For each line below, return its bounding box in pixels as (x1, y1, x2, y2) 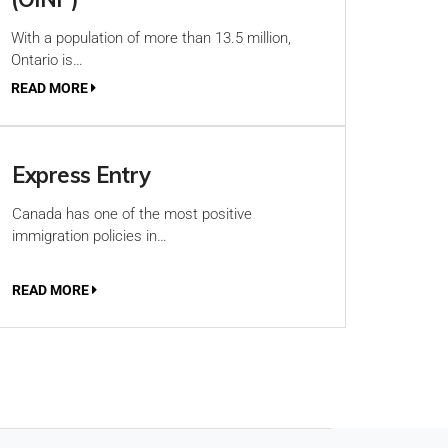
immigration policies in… (12, 227, 167, 245)
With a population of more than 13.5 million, (11, 29, 291, 47)
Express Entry (12, 161, 151, 189)
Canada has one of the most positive (12, 205, 252, 223)
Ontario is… (11, 51, 83, 69)
